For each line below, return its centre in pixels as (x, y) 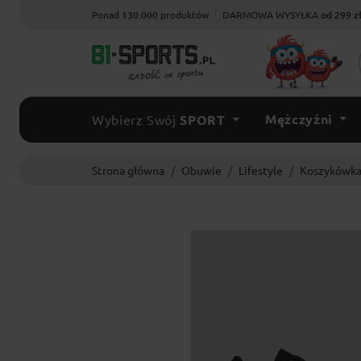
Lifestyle (261, 170)
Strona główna (128, 170)
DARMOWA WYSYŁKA (272, 15)
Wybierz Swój (134, 119)
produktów (183, 15)
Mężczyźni (299, 119)
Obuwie (201, 170)
